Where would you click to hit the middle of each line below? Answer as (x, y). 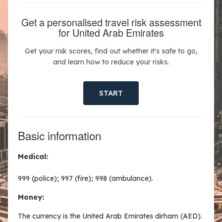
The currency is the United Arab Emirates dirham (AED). (110, 216)
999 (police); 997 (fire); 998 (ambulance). (85, 178)
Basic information (59, 135)
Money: (31, 197)
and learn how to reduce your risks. (111, 62)
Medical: (33, 157)
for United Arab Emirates (111, 32)
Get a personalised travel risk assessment (111, 22)
